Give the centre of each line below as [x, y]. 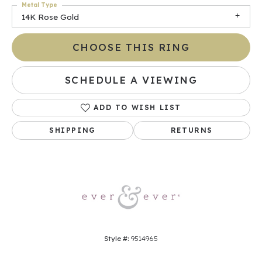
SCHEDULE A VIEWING [131, 80]
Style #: [117, 239]
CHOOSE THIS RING [131, 47]
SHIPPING [73, 130]
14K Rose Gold [50, 17]
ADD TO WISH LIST [137, 108]
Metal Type [39, 5]
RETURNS [192, 130]
